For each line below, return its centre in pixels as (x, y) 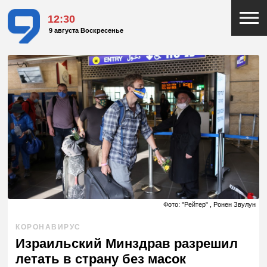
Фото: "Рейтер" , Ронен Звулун (209, 205)
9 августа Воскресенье (86, 31)
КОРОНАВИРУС (48, 227)
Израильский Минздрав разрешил (127, 243)
